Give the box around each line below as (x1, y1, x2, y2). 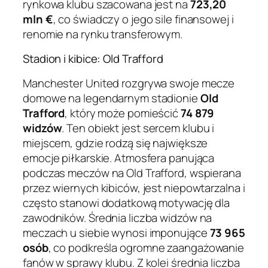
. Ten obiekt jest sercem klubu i (62, 120, 215, 136)
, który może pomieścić (65, 105, 181, 121)
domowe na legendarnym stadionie (23, 90, 200, 106)
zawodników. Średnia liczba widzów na (23, 209, 212, 226)
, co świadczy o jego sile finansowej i (53, 11, 234, 27)
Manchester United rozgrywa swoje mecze (23, 75, 235, 91)
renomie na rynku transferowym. (23, 26, 182, 42)
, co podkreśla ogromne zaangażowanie (48, 239, 245, 255)
